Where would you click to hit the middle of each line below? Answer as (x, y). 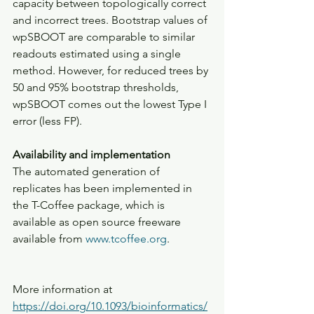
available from (49, 239)
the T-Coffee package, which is (90, 205)
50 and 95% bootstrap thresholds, (97, 87)
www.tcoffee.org (126, 239)
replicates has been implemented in (104, 188)
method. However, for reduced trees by (112, 70)
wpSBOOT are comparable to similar (105, 37)
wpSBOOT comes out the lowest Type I (111, 104)
